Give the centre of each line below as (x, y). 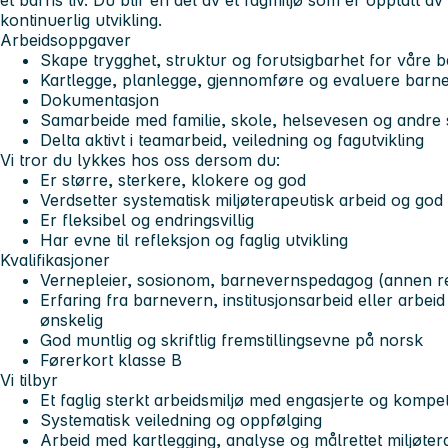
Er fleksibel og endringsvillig (147, 220)
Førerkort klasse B (111, 360)
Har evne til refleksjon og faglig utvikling (194, 240)
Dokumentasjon (99, 100)
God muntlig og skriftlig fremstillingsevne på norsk (231, 340)
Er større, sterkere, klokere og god (173, 180)
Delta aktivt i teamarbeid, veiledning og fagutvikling (232, 140)
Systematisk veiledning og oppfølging (181, 420)
